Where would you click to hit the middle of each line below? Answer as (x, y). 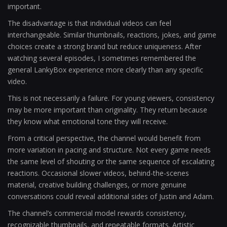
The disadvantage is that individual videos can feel (89, 23)
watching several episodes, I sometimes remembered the (102, 58)
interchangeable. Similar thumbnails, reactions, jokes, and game (112, 35)
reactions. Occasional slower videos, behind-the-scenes (98, 173)
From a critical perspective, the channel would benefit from (104, 138)
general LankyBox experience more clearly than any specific (105, 70)
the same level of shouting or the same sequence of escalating (111, 161)
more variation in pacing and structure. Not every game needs (109, 150)
